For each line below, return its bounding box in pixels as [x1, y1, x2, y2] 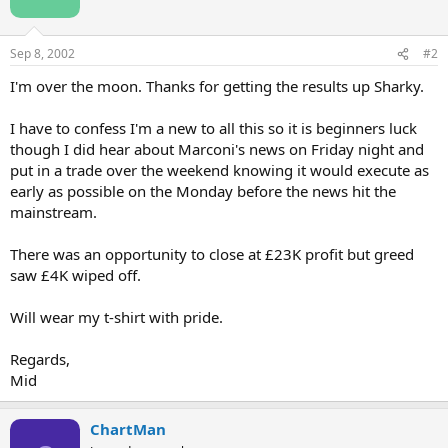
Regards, [10, 349, 70, 369]
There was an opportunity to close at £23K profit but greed [10, 244, 414, 264]
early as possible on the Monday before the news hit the [10, 181, 396, 201]
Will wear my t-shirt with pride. [10, 307, 223, 327]
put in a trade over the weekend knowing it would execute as [10, 160, 429, 180]
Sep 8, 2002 [10, 45, 75, 62]
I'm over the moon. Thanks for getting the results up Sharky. [10, 76, 424, 96]
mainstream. [10, 202, 97, 222]
